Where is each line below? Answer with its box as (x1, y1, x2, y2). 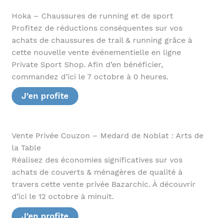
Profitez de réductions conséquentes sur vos (11, 23, 182, 33)
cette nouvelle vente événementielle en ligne (11, 48, 181, 57)
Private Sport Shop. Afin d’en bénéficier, (11, 60, 163, 69)
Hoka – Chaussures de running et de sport (11, 11, 173, 20)
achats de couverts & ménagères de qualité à (11, 168, 182, 177)
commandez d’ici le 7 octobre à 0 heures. (11, 72, 168, 81)
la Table (11, 144, 41, 153)
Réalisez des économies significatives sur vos (11, 156, 182, 165)
